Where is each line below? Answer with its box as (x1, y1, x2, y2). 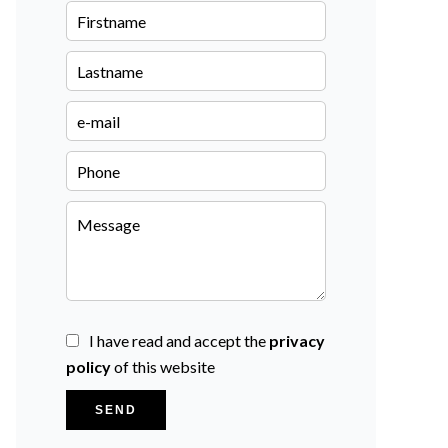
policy (66, 357, 111, 376)
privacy (269, 331, 325, 350)
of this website (111, 357, 215, 376)
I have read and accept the (89, 331, 269, 350)
